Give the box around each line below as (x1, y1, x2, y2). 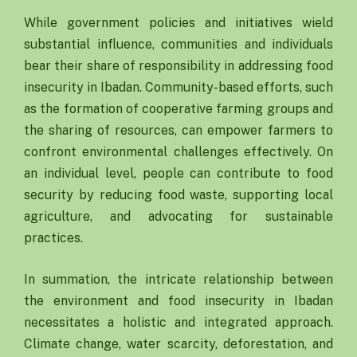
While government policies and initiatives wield (24, 15, 333, 31)
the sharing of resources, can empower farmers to (24, 123, 333, 139)
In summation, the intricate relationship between (24, 272, 333, 288)
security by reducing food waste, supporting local (24, 187, 333, 203)
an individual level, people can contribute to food (24, 166, 333, 182)
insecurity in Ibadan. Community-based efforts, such (24, 80, 333, 96)
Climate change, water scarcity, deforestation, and (24, 336, 333, 352)
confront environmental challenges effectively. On (24, 144, 333, 160)
